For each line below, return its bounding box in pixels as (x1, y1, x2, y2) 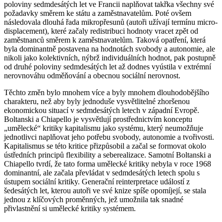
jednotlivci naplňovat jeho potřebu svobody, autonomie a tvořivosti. (4, 132, 214, 141)
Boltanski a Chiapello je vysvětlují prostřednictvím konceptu (4, 114, 192, 123)
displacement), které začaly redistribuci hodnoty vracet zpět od (4, 26, 198, 35)
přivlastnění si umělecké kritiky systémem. (4, 204, 136, 213)
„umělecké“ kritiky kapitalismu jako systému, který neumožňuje (4, 123, 203, 132)
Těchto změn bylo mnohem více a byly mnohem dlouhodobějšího (4, 88, 209, 97)
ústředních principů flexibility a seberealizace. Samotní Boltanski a (4, 150, 211, 159)
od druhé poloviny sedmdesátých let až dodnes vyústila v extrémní (4, 62, 211, 71)
